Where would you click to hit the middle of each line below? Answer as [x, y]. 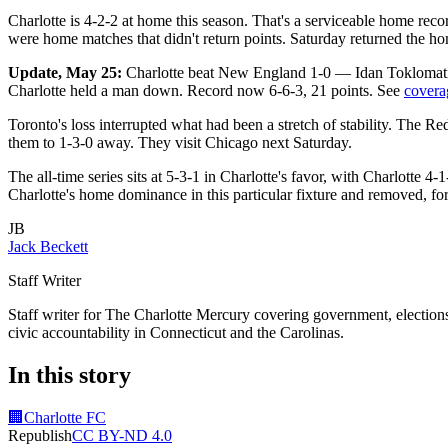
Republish [40, 435]
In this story [69, 374]
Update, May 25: [65, 72]
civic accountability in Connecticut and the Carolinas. [176, 332]
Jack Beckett [48, 246]
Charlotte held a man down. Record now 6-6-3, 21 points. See [206, 90]
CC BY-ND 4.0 [122, 435]
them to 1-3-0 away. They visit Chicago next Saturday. [180, 142]
